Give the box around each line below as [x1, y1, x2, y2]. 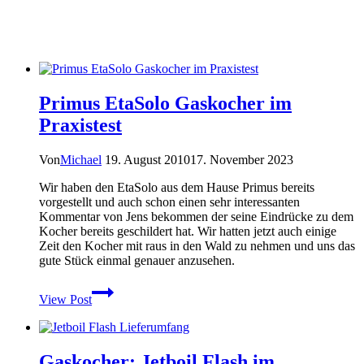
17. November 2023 [190, 152, 293, 167]
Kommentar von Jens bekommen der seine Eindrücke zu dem [39, 209, 353, 223]
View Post [39, 292, 92, 306]
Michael [60, 152, 102, 167]
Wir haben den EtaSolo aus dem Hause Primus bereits [39, 180, 314, 194]
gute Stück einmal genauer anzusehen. [39, 253, 235, 267]
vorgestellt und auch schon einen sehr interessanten [39, 194, 300, 209]
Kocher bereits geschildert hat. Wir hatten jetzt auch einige [39, 223, 336, 238]
